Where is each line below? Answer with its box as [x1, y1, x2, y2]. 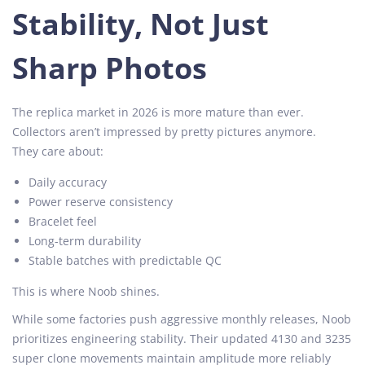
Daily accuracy [29, 174, 107, 190]
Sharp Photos [12, 47, 207, 88]
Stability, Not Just [12, 3, 269, 44]
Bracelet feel [29, 213, 97, 229]
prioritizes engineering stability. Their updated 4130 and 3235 [12, 330, 351, 346]
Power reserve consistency [29, 193, 173, 209]
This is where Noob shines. [12, 283, 160, 299]
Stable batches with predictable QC [29, 252, 222, 268]
